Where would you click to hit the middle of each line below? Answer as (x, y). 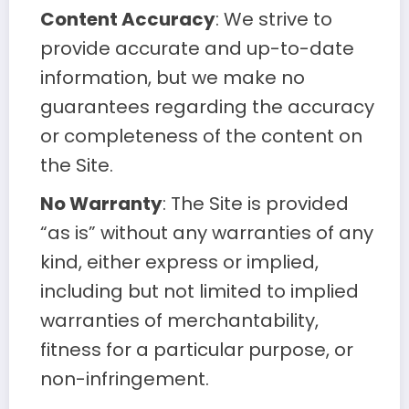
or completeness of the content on (201, 136)
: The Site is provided (255, 204)
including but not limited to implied (199, 292)
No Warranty (101, 204)
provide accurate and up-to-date (197, 49)
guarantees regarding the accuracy (207, 107)
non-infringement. (124, 379)
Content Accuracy (127, 20)
